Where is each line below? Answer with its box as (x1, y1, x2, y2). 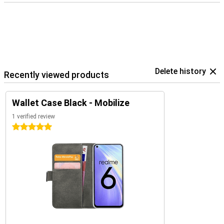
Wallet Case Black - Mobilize (12, 97, 129, 108)
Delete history (155, 66, 206, 76)
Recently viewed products (4, 69, 109, 80)
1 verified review (12, 113, 55, 120)
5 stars (12, 123, 35, 131)
